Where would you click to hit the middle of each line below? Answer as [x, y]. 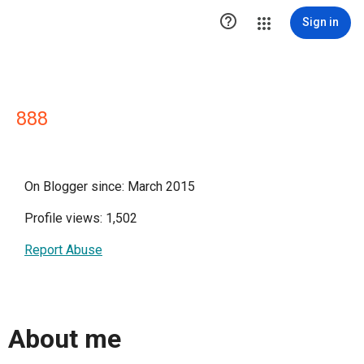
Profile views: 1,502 [81, 218]
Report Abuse [63, 250]
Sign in [321, 22]
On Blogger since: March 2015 [110, 186]
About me [65, 339]
